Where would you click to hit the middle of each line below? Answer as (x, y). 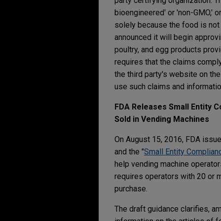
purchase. (131, 189)
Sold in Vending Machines (162, 119)
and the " (129, 152)
